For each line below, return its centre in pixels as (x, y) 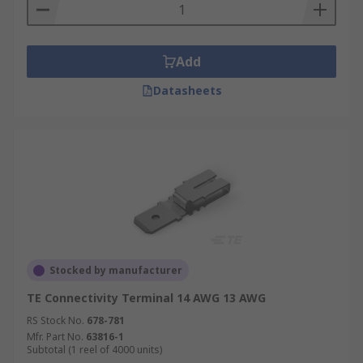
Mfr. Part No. (55, 337)
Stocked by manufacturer (116, 270)
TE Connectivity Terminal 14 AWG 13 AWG (146, 298)
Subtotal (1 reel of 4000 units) (94, 350)
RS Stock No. (56, 320)
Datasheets (187, 90)
